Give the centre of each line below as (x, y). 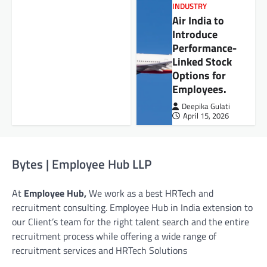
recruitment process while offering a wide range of (114, 236)
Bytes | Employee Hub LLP (82, 164)
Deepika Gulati (206, 107)
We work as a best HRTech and (150, 193)
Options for (199, 76)
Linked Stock (202, 62)
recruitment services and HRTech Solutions (100, 251)
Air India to (198, 21)
